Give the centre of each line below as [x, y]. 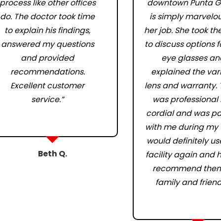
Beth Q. [52, 154]
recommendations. [47, 72]
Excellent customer [48, 86]
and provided [48, 58]
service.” [48, 99]
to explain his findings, [48, 30]
